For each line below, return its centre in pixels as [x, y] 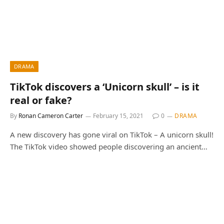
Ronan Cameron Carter [51, 115]
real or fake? [41, 100]
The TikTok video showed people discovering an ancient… [109, 146]
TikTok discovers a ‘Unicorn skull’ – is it [105, 86]
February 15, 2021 [118, 115]
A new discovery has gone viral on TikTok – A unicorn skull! [112, 134]
